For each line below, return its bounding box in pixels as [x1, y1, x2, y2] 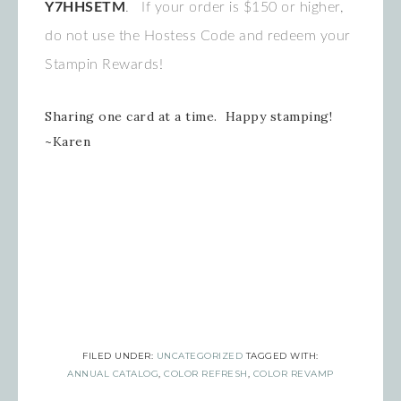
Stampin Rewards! [45, 57, 171, 73]
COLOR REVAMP [252, 368, 334, 380]
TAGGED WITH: [245, 350, 319, 363]
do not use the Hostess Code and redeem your [45, 29, 351, 44]
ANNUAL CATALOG [67, 368, 159, 380]
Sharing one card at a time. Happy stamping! [45, 108, 332, 125]
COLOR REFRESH [164, 368, 248, 380]
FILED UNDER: [82, 350, 157, 363]
